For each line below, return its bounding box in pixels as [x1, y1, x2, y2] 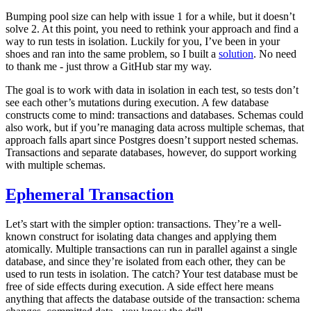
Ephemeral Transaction [6, 185, 174, 203]
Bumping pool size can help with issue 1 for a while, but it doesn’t [6, 10, 295, 22]
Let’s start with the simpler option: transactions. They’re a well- [6, 217, 281, 230]
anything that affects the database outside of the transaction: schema [6, 292, 300, 305]
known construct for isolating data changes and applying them [6, 230, 276, 242]
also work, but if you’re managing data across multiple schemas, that [6, 121, 304, 133]
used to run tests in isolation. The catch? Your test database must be [6, 267, 298, 280]
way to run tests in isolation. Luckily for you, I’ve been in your [6, 35, 280, 47]
